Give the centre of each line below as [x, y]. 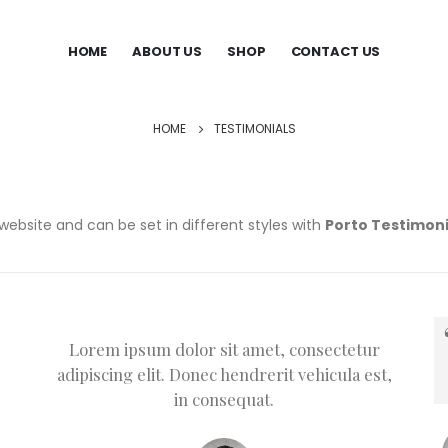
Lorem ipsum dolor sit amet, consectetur [224, 348]
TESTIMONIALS [254, 128]
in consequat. [224, 398]
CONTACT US [335, 52]
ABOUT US [167, 52]
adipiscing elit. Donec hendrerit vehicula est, [224, 373]
